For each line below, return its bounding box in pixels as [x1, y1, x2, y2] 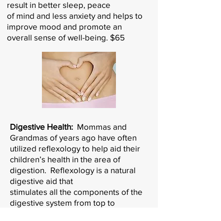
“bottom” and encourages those [10, 208, 128, 218]
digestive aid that [10, 176, 73, 185]
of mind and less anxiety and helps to [7, 10, 143, 20]
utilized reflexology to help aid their [10, 143, 140, 153]
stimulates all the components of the [10, 186, 143, 196]
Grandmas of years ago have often [10, 132, 137, 142]
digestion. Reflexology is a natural [10, 165, 136, 175]
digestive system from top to [10, 197, 115, 207]
